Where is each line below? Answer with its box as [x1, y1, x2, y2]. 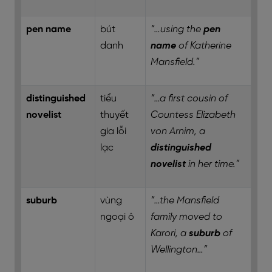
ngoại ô [100, 212, 134, 222]
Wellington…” [151, 245, 207, 255]
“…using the [151, 24, 203, 35]
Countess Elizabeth [151, 110, 236, 120]
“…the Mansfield [151, 195, 219, 206]
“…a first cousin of [151, 93, 228, 104]
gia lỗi [100, 126, 126, 137]
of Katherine [176, 41, 231, 51]
